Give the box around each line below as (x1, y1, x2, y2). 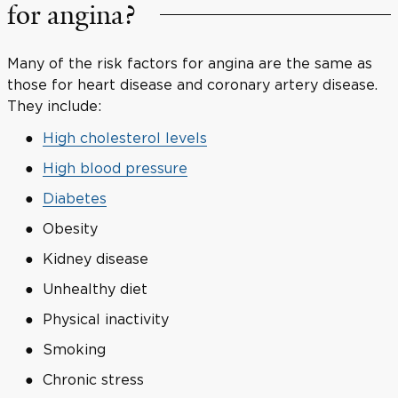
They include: (7, 97, 101, 114)
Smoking (43, 340, 106, 357)
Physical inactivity (43, 310, 169, 327)
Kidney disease (43, 250, 148, 267)
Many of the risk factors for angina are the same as (7, 54, 372, 71)
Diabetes (43, 189, 107, 206)
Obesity (43, 219, 98, 236)
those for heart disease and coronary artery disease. (7, 76, 378, 92)
